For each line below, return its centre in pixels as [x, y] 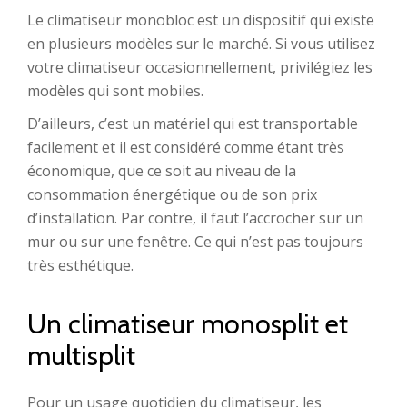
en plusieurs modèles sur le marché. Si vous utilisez [201, 44]
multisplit [81, 356]
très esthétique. [80, 265]
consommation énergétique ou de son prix [172, 194]
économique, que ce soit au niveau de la [162, 171]
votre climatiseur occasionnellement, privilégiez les [200, 67]
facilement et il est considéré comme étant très [186, 147]
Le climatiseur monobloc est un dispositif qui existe [201, 20]
